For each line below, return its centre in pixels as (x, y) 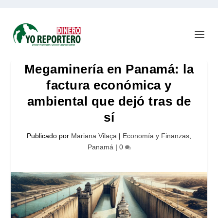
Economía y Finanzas (156, 136)
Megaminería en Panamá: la (109, 69)
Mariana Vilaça (94, 136)
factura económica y (109, 85)
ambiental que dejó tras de (109, 101)
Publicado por (49, 136)
